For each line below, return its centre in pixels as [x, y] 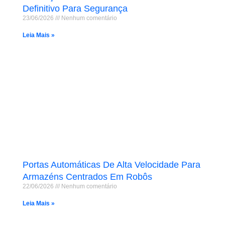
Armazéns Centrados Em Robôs [87, 177]
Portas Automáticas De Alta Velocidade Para [111, 165]
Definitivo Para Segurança [75, 8]
